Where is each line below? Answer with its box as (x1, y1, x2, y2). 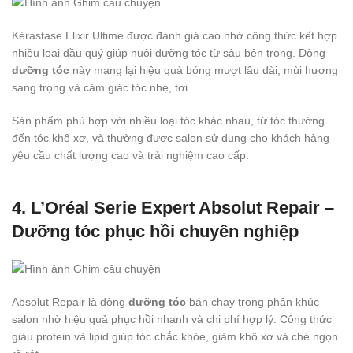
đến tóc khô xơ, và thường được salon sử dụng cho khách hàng (12, 131, 329, 144)
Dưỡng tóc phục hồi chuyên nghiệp (12, 221, 299, 241)
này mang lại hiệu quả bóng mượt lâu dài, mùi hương (69, 63, 338, 76)
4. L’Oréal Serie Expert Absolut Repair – (12, 197, 334, 217)
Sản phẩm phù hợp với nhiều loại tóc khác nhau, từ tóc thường (12, 113, 325, 127)
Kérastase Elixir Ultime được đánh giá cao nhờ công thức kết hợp (12, 28, 337, 42)
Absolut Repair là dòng (12, 295, 128, 308)
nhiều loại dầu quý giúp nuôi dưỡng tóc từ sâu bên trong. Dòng (12, 46, 325, 59)
